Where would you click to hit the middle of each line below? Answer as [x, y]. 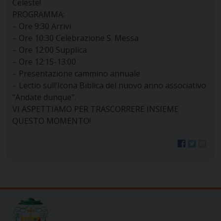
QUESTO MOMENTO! [51, 121]
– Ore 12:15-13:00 [44, 62]
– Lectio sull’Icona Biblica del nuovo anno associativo [109, 86]
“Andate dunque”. [44, 97]
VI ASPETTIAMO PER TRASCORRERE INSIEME [95, 109]
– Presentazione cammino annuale [76, 74]
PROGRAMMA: [38, 15]
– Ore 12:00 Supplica [49, 50]
